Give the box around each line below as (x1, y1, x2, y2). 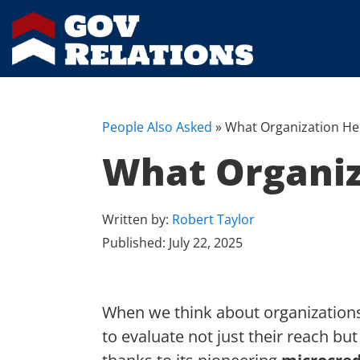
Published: (102, 234, 169, 252)
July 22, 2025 (169, 234, 243, 252)
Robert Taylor (172, 211, 255, 229)
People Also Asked (102, 118, 212, 137)
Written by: (102, 211, 172, 229)
